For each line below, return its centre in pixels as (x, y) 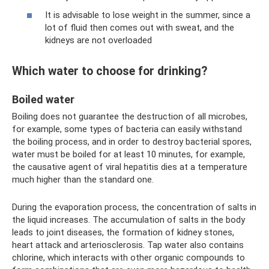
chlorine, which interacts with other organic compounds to (128, 257)
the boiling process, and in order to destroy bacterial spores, (132, 141)
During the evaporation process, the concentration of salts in (134, 207)
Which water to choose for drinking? (110, 71)
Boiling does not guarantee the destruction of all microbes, (130, 116)
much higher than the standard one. (83, 179)
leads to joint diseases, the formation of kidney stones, (123, 232)
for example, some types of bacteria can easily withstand (127, 129)
